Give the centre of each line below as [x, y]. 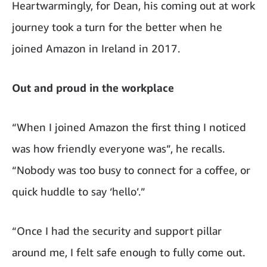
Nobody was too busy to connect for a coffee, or [133, 170]
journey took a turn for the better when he [117, 27]
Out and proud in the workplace [93, 88]
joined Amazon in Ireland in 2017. [96, 49]
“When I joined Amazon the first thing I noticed [129, 127]
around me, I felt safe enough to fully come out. [128, 252]
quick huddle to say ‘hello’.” [79, 192]
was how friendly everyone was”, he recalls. [118, 149]
